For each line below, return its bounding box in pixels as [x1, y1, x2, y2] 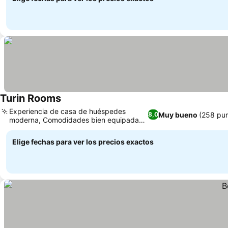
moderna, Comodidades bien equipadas [9, 116, 142, 124]
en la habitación [9, 124, 62, 133]
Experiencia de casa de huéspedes [9, 107, 126, 116]
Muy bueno [158, 110, 198, 119]
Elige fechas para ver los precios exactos [12, 137, 154, 146]
